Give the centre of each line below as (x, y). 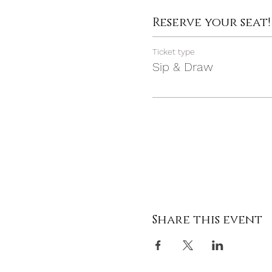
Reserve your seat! (211, 22)
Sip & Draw (182, 67)
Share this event (207, 220)
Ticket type (173, 52)
